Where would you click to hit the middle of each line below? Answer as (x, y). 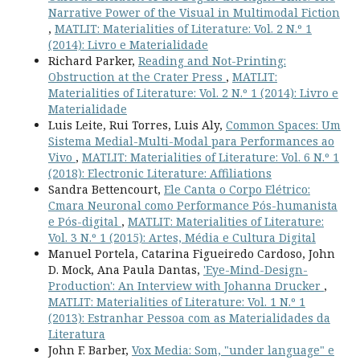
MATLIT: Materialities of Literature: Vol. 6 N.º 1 (210, 157)
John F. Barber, (90, 350)
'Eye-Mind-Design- (255, 270)
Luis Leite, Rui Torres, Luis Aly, (137, 125)
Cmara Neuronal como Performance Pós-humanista (192, 206)
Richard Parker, (93, 61)
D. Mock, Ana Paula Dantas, (125, 270)
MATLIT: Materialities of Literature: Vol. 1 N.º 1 (176, 302)
